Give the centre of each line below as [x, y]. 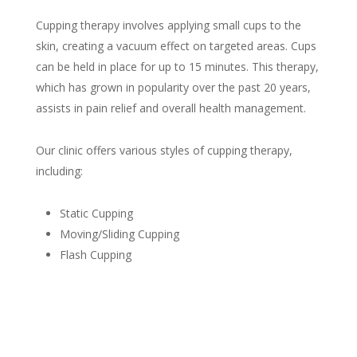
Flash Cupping [95, 255]
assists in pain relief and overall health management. [171, 108]
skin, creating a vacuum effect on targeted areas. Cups [176, 46]
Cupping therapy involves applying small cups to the [168, 25]
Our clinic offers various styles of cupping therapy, [164, 151]
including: [59, 171]
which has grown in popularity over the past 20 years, [173, 88]
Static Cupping [96, 214]
